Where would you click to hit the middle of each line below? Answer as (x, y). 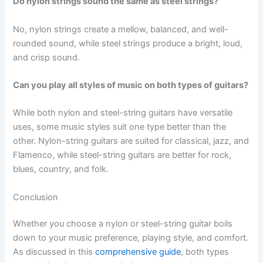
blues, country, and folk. (61, 169)
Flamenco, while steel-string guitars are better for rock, (122, 155)
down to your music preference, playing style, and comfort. (131, 238)
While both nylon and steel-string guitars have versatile (123, 113)
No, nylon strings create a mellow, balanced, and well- (121, 29)
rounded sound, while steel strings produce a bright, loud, (128, 43)
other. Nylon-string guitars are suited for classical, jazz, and (131, 141)
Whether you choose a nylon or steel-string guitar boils (123, 224)
